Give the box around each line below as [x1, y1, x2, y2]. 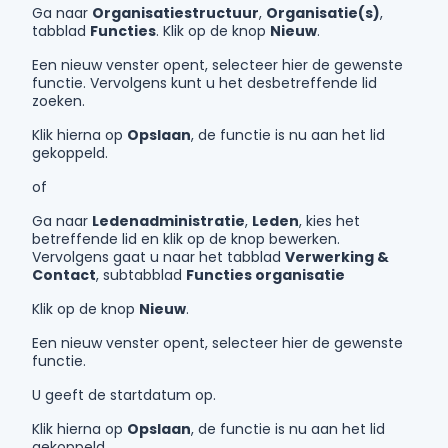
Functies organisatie [186, 265, 345, 285]
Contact [32, 265, 96, 285]
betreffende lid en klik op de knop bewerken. [32, 229, 340, 249]
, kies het [299, 211, 360, 231]
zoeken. [32, 91, 85, 111]
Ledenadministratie [92, 211, 245, 231]
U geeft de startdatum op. [32, 385, 216, 405]
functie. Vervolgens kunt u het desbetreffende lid [32, 73, 377, 93]
